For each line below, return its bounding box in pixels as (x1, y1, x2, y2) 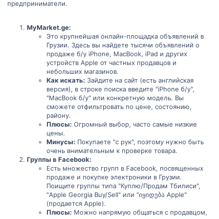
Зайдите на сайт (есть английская (85, 76, 194, 84)
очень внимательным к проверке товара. (46, 146, 177, 154)
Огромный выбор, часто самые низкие (72, 120, 197, 128)
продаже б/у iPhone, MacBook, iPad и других (46, 49, 187, 58)
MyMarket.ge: (27, 23, 71, 31)
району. (46, 111, 71, 119)
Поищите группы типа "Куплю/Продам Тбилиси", (46, 181, 200, 190)
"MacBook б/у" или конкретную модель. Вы (46, 93, 184, 102)
